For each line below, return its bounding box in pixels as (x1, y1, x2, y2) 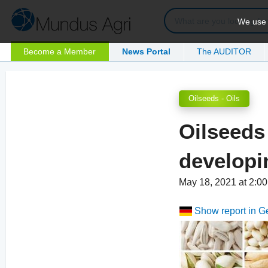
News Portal (122, 46, 171, 56)
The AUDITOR (197, 46, 252, 56)
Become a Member (23, 46, 96, 56)
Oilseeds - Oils (188, 94, 240, 103)
